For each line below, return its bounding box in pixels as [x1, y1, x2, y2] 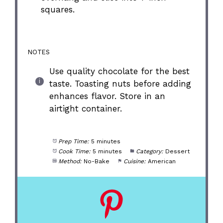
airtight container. [49, 104, 122, 113]
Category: [135, 147, 163, 155]
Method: [58, 157, 82, 165]
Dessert [165, 147, 190, 155]
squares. [40, 4, 75, 14]
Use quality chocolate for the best [49, 66, 190, 76]
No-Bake [83, 157, 110, 165]
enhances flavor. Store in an [49, 91, 165, 101]
